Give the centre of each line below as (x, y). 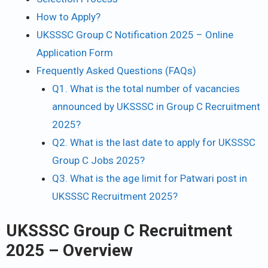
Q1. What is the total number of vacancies (146, 89)
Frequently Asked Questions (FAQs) (116, 71)
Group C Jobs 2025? (98, 161)
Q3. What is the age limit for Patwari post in (149, 179)
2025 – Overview (69, 250)
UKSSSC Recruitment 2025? (115, 197)
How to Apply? (68, 17)
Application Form (75, 53)
